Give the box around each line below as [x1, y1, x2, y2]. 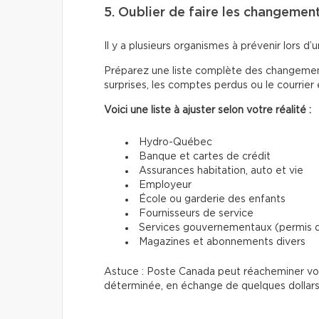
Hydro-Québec [139, 137, 212, 147]
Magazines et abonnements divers [139, 236, 305, 247]
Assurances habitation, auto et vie [139, 165, 303, 176]
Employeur [139, 179, 192, 190]
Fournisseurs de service [139, 208, 253, 219]
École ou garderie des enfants [139, 194, 286, 204]
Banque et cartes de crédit [139, 151, 271, 162]
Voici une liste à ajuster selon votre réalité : [104, 105, 311, 115]
